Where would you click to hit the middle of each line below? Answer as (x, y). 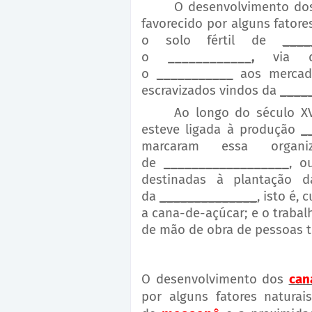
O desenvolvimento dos (215, 280)
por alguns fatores (203, 297)
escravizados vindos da (211, 91)
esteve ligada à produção (221, 130)
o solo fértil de (212, 41)
